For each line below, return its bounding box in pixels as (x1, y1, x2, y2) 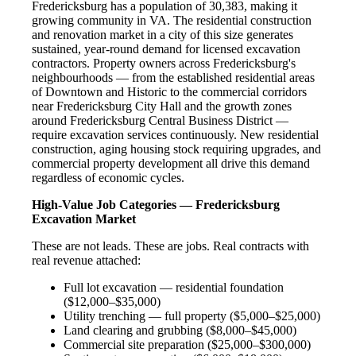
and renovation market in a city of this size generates (32, 27, 293, 41)
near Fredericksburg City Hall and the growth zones (32, 99, 292, 113)
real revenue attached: (32, 253, 141, 267)
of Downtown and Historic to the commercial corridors (32, 84, 307, 99)
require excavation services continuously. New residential (32, 127, 319, 141)
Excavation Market (32, 211, 136, 226)
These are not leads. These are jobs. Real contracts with (32, 238, 309, 253)
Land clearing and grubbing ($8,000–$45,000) (64, 323, 296, 337)
